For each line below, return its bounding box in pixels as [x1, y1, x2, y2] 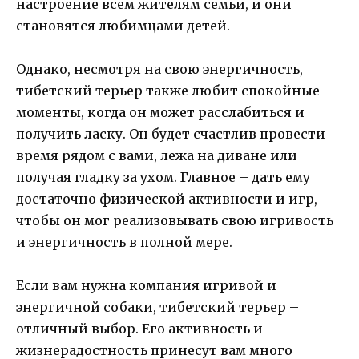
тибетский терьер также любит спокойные [16, 83, 320, 99]
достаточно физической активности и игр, [16, 191, 317, 208]
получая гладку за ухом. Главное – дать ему [16, 169, 310, 186]
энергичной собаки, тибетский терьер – [16, 299, 299, 316]
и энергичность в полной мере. [16, 234, 232, 251]
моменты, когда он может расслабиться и [16, 104, 305, 121]
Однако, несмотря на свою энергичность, [16, 61, 303, 78]
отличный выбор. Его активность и [16, 321, 263, 337]
